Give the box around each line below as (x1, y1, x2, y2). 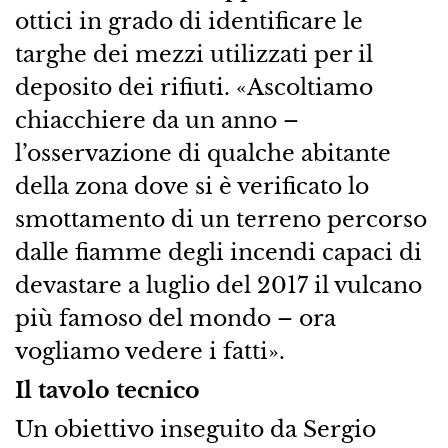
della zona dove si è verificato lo (14, 171, 369, 200)
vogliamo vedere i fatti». (14, 336, 285, 365)
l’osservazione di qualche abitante (14, 138, 391, 167)
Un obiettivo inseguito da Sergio (14, 414, 376, 443)
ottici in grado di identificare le (14, 6, 363, 35)
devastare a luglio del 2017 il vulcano (14, 270, 422, 299)
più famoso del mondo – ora (14, 303, 336, 332)
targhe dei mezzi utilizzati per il (14, 39, 373, 68)
